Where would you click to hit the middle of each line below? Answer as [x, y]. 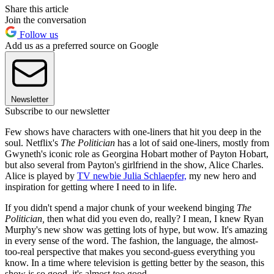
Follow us [38, 35]
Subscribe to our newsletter [57, 111]
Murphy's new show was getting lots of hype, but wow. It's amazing [136, 230]
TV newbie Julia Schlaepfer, [132, 176]
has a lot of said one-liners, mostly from [192, 143]
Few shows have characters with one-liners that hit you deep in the [133, 132]
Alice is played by [41, 176]
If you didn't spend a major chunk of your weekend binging [121, 208]
